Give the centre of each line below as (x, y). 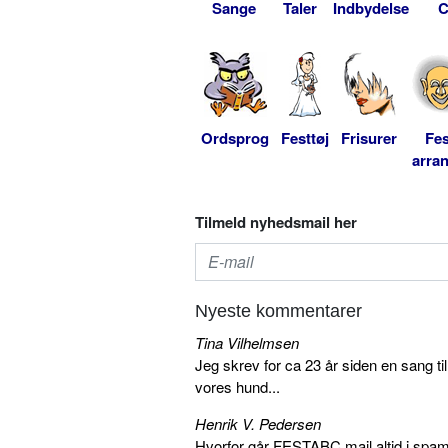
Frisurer (369, 137)
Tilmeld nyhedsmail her (276, 221)
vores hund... (237, 386)
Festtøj (305, 137)
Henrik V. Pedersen (258, 423)
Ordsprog (235, 137)
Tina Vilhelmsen (247, 342)
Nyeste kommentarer (278, 310)
